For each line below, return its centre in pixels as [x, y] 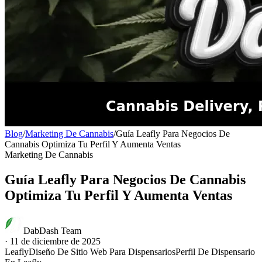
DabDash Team [52, 230]
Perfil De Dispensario [215, 251]
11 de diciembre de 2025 [54, 241]
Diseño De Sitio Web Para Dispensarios [102, 251]
